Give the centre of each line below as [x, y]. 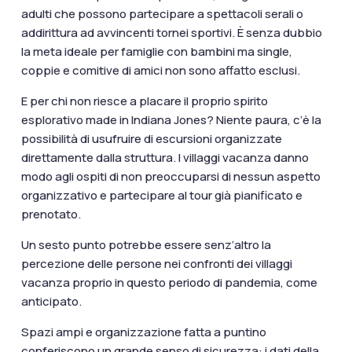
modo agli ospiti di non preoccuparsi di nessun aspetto [170, 177]
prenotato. [52, 214]
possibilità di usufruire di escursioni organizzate [151, 139]
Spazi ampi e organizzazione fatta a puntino [143, 332]
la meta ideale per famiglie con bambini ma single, [156, 52]
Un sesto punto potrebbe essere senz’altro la [146, 245]
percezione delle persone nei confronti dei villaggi [156, 264]
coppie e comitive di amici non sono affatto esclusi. [160, 71]
